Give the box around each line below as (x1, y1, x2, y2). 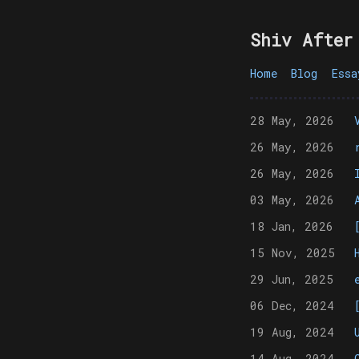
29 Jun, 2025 (250, 271, 333, 287)
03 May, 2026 (250, 192, 334, 208)
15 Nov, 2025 (250, 244, 335, 260)
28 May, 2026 (250, 112, 334, 128)
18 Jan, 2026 (250, 218, 333, 234)
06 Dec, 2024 (250, 297, 334, 313)
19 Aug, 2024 (250, 324, 334, 340)
